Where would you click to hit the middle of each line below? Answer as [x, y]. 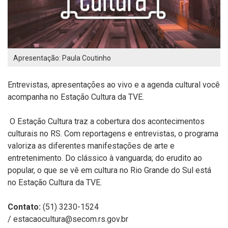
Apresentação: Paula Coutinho [62, 58]
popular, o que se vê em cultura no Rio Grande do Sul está [109, 170]
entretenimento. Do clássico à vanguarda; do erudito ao [105, 158]
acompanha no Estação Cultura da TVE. [76, 97]
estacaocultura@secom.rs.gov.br [71, 219]
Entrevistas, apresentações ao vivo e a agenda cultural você [114, 85]
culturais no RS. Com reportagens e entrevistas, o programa [113, 134]
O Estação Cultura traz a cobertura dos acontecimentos [106, 121]
